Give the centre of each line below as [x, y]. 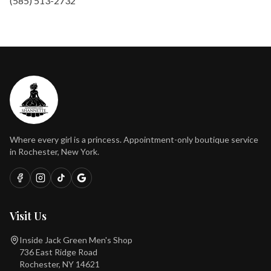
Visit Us [28, 216]
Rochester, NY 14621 [60, 264]
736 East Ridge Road [58, 252]
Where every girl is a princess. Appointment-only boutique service [134, 139]
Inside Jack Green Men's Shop [76, 240]
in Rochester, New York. [54, 152]
